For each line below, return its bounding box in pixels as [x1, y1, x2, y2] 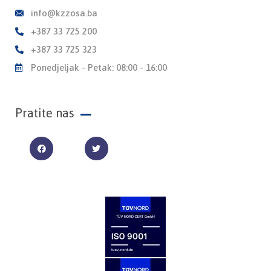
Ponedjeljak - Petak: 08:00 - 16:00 [30, 62, 167, 73]
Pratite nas [15, 106, 74, 120]
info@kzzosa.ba [30, 8, 97, 19]
